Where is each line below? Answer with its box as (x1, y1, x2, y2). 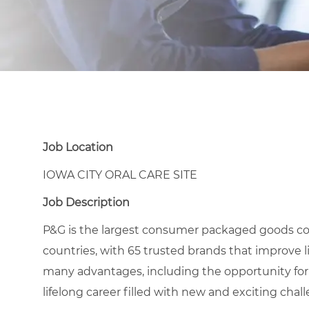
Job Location (43, 140, 113, 154)
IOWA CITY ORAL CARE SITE (43, 168, 197, 181)
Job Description (43, 195, 130, 209)
